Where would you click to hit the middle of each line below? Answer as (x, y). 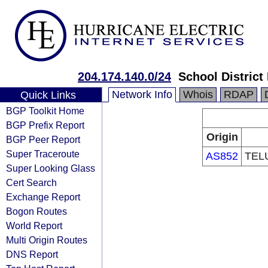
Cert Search (31, 182)
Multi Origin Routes (47, 240)
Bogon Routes (36, 211)
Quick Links (48, 95)
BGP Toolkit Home (45, 111)
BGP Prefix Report (45, 125)
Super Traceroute (43, 154)
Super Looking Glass (51, 168)
